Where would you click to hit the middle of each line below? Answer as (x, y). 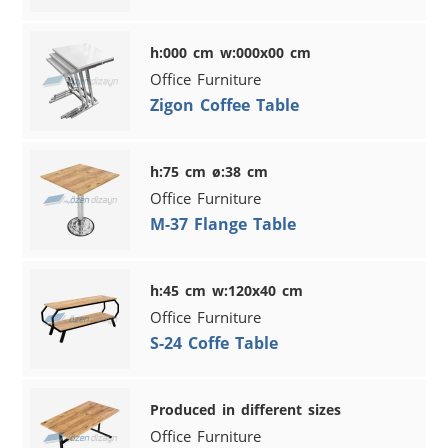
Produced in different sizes (246, 409)
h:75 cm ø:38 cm (209, 171)
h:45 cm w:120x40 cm (227, 290)
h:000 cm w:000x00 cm (231, 52)
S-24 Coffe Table (214, 342)
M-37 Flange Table (223, 223)
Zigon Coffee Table (225, 104)
